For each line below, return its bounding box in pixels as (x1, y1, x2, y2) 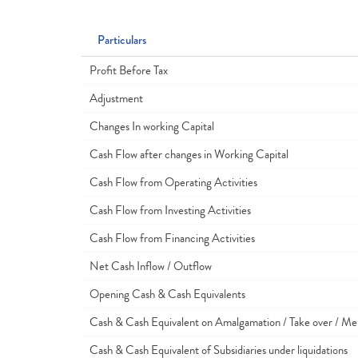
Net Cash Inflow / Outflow (89, 257, 212, 275)
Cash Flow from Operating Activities (89, 173, 257, 191)
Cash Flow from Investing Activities (89, 201, 251, 219)
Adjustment (89, 89, 143, 107)
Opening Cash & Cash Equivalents (89, 285, 245, 303)
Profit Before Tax (89, 62, 168, 79)
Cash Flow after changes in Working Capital (89, 145, 288, 163)
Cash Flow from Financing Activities (89, 229, 255, 247)
